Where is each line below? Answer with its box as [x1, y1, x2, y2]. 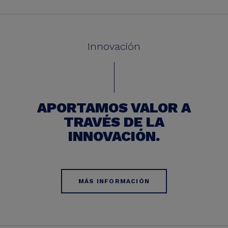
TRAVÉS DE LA [64, 113, 164, 130]
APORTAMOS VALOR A [37, 99, 191, 116]
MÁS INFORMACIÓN [78, 178, 150, 185]
